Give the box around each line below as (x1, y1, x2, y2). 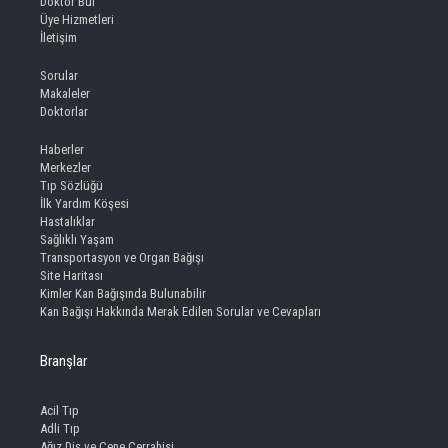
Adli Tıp (40, 421, 80, 437)
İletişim (40, 30, 77, 46)
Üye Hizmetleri (40, 12, 114, 28)
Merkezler (40, 160, 91, 176)
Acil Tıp (40, 403, 79, 419)
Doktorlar (40, 104, 88, 120)
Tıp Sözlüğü (40, 178, 103, 194)
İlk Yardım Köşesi (40, 196, 129, 212)
